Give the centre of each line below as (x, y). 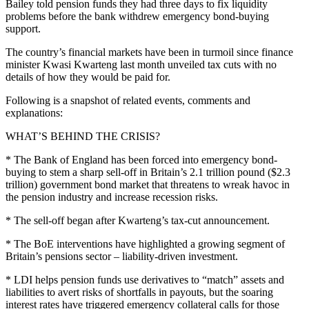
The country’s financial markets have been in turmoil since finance (149, 52)
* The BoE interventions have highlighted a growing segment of (145, 244)
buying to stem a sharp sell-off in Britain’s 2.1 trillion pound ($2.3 (148, 172)
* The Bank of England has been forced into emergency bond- (141, 160)
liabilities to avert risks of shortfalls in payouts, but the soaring (139, 292)
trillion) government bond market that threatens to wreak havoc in (148, 185)
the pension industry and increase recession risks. (112, 197)
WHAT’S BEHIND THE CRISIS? (83, 137)
